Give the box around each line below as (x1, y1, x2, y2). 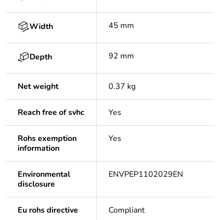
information (18, 143, 59, 154)
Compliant (109, 205, 145, 216)
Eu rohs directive (18, 205, 78, 216)
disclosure (18, 179, 55, 190)
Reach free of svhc (18, 107, 84, 118)
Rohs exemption (18, 133, 77, 144)
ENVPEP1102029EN (109, 169, 183, 180)
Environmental (18, 169, 70, 180)
